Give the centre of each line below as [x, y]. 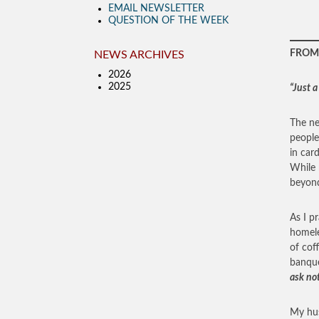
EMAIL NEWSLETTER [156, 9]
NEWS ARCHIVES [139, 55]
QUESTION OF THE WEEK [168, 21]
